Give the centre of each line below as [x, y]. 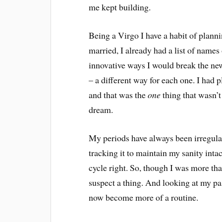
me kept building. [120, 7]
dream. [101, 109]
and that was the [118, 94]
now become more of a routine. [144, 197]
